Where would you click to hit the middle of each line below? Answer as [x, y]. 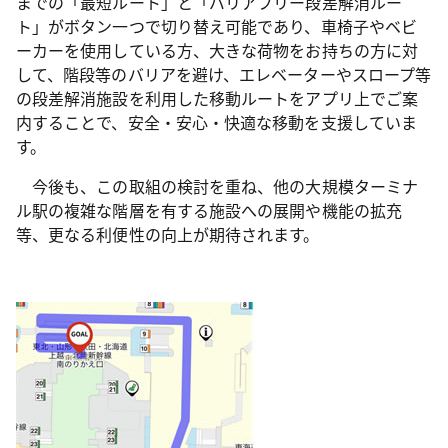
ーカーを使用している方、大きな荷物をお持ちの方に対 [217, 50]
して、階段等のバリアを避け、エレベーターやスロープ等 [224, 74]
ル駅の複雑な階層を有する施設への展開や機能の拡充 [209, 210]
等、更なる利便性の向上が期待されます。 [168, 234]
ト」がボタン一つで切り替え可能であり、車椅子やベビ [216, 26]
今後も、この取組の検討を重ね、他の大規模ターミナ [217, 186]
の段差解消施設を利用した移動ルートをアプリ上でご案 [217, 98]
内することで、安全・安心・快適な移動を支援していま [216, 122]
